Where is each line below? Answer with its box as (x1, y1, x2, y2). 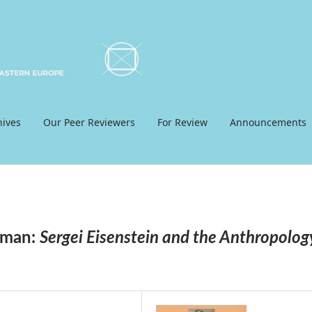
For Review (157, 115, 208, 129)
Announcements (229, 115, 306, 129)
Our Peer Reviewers (42, 115, 135, 129)
